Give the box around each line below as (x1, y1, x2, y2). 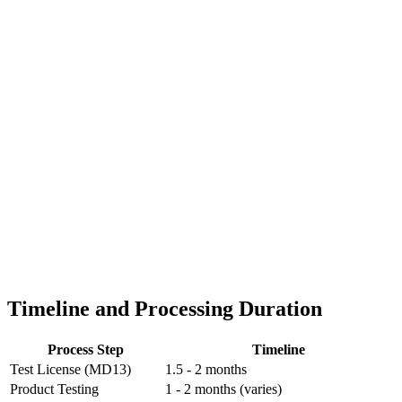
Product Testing (10, 380, 99, 397)
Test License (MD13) (10, 361, 131, 377)
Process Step (48, 341, 124, 357)
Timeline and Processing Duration (7, 296, 322, 320)
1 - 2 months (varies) (165, 380, 282, 397)
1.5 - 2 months (165, 361, 247, 377)
